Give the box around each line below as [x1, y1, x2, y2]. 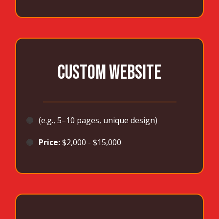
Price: [39, 137, 63, 148]
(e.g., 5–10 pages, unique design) [39, 115, 158, 126]
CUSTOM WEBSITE [58, 61, 161, 85]
